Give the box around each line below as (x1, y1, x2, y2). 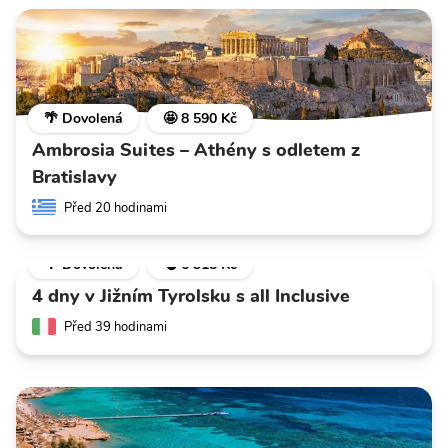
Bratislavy (32, 165, 117, 190)
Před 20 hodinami (64, 199, 167, 218)
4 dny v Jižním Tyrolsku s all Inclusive (32, 284, 350, 309)
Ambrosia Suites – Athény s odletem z (32, 138, 360, 163)
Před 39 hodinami (64, 318, 167, 337)
